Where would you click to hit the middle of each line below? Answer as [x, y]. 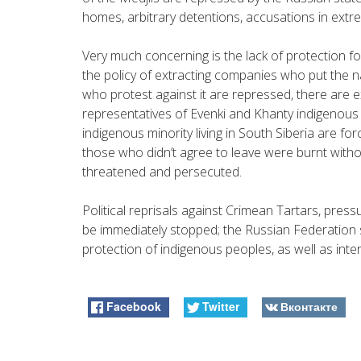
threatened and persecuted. [162, 171]
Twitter [220, 306]
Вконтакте [309, 306]
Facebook [134, 306]
